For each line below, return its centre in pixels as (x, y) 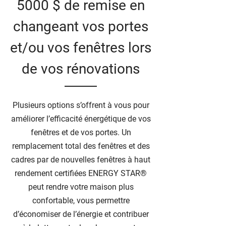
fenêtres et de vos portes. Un (81, 132)
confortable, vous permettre (81, 201)
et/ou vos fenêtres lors (81, 48)
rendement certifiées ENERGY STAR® (81, 173)
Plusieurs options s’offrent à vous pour (81, 105)
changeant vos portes (81, 26)
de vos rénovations (81, 69)
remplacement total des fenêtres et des (81, 146)
